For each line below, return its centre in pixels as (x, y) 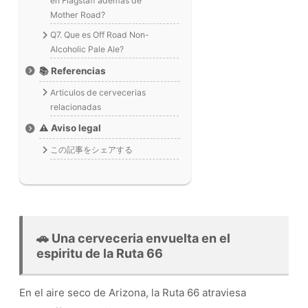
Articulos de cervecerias (98, 92)
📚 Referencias (73, 70)
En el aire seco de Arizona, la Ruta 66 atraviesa (133, 293)
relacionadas (76, 107)
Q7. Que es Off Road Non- (100, 35)
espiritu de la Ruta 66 (100, 254)
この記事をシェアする (92, 150)
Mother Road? (78, 14)
